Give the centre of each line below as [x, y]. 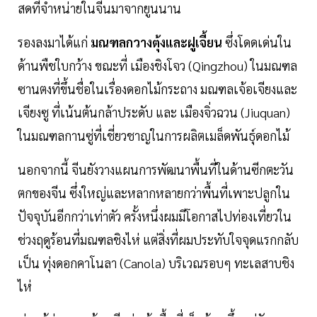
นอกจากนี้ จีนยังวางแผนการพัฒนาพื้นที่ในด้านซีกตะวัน [156, 170]
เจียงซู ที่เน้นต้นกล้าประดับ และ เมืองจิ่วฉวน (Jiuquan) [154, 113]
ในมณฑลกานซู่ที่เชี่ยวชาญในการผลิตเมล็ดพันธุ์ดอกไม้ [154, 136]
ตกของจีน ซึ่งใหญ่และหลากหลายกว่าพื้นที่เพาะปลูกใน [154, 193]
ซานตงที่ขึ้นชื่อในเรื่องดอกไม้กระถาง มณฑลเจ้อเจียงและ [157, 89]
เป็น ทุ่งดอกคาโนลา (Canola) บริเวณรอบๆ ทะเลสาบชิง [156, 263]
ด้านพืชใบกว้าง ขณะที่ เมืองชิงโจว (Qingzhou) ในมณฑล [157, 66]
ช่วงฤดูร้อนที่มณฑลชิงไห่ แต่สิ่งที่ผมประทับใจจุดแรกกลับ [158, 240]
